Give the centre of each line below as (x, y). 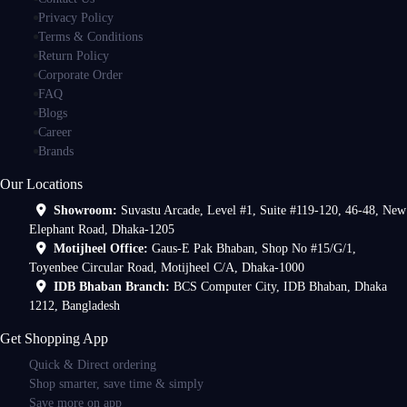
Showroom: (87, 210)
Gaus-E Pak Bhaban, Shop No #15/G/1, (254, 248)
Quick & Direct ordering (93, 364)
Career (55, 132)
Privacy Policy (75, 18)
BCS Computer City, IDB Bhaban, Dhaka (280, 286)
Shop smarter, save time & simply (116, 383)
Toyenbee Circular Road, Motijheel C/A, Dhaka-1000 (167, 267)
